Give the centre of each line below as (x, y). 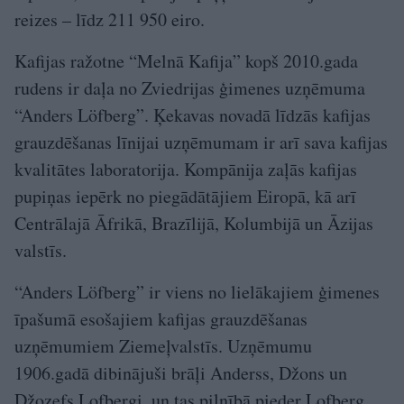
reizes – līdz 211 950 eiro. (110, 20)
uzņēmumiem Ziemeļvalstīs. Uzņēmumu (163, 346)
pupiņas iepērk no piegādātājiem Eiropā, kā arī (185, 197)
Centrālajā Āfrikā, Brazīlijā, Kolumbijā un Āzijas (194, 224)
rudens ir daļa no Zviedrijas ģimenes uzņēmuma (190, 88)
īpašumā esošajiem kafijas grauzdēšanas (161, 319)
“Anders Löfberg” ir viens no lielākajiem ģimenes (197, 292)
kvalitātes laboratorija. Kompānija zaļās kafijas (186, 170)
